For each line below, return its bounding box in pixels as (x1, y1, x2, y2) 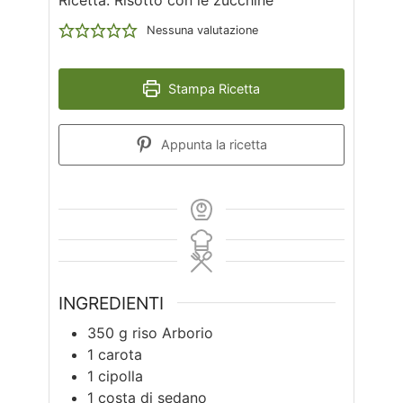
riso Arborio (132, 324, 213, 343)
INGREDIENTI (58, 291, 164, 314)
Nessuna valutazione (146, 22, 258, 37)
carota (98, 345, 142, 364)
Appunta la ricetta (157, 136, 267, 152)
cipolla (98, 367, 143, 386)
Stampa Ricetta (164, 80, 260, 96)
